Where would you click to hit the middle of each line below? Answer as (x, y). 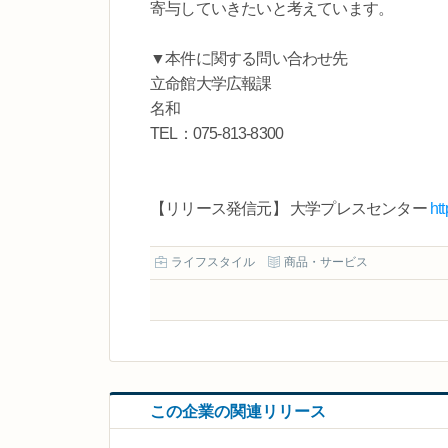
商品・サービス (326, 262)
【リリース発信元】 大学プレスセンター (290, 208)
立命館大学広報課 (211, 83)
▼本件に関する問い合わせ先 (249, 58)
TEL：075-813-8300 (217, 133)
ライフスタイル (213, 262)
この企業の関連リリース (238, 412)
